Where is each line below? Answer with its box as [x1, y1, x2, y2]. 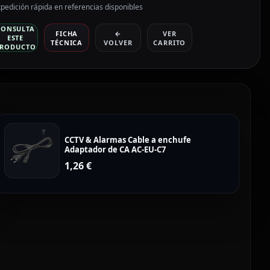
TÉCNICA [51, 37, 83, 47]
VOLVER [104, 37, 133, 47]
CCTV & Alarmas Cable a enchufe [64, 134, 192, 145]
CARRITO [153, 37, 186, 47]
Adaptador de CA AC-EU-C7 [64, 144, 166, 155]
